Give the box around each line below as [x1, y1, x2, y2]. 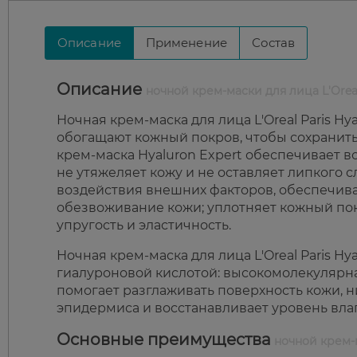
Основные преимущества [57, 330, 271, 350]
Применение [145, 35, 227, 51]
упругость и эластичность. [57, 218, 231, 233]
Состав [251, 35, 296, 51]
